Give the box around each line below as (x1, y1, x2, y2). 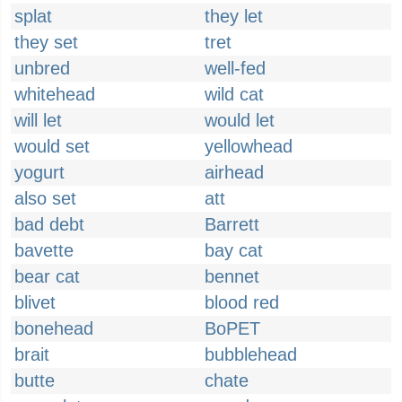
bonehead (14, 319, 93, 338)
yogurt (14, 162, 65, 182)
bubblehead (205, 345, 297, 364)
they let (205, 6, 263, 26)
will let (14, 110, 62, 130)
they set (14, 32, 78, 52)
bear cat (14, 267, 80, 286)
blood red (205, 293, 279, 312)
